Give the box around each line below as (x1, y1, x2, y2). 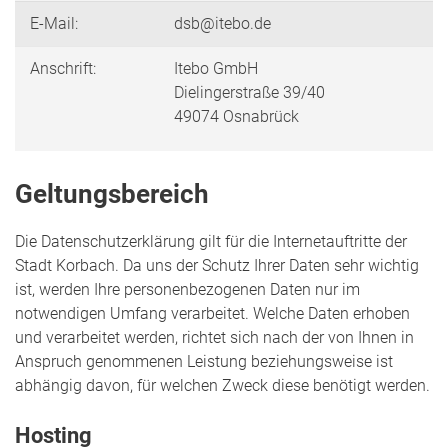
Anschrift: (30, 59, 96, 79)
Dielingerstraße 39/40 (174, 83, 325, 103)
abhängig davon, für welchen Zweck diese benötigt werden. (15, 376, 430, 396)
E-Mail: (30, 14, 78, 34)
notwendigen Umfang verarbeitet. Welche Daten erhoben (15, 304, 410, 324)
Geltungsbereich (15, 178, 209, 209)
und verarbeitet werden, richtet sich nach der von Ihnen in (15, 328, 414, 348)
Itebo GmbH (174, 59, 258, 79)
